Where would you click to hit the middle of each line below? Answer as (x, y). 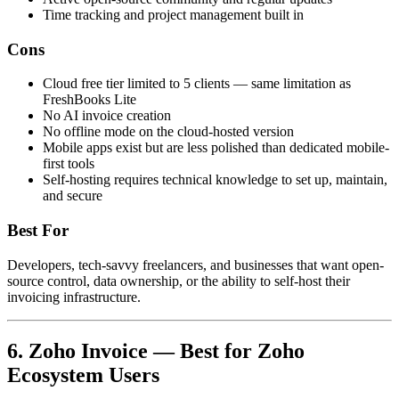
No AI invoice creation (107, 116)
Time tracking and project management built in (173, 14)
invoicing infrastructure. (74, 297)
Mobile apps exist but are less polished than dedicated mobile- (216, 148)
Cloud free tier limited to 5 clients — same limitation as (197, 84)
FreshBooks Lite (90, 100)
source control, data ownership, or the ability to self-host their (179, 281)
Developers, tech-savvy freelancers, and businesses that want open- (195, 265)
